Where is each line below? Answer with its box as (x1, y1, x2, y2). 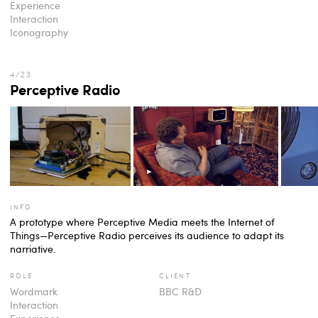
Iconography (10, 25, 68, 39)
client (159, 270, 191, 280)
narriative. (10, 242, 55, 256)
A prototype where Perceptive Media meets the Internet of (10, 215, 275, 229)
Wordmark (10, 284, 57, 298)
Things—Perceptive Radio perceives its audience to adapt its (10, 229, 284, 243)
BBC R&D (159, 284, 202, 298)
